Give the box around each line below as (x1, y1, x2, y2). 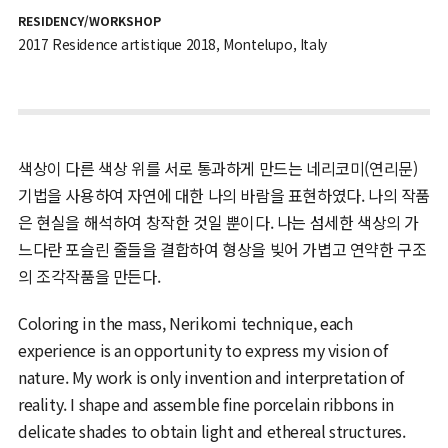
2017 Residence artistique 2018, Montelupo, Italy (17, 33, 327, 54)
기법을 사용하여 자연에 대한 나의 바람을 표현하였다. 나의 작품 (17, 182, 430, 207)
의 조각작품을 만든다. (17, 263, 161, 288)
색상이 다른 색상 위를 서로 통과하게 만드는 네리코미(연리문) (17, 155, 418, 180)
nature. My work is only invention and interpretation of (17, 364, 404, 389)
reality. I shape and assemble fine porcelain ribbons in (17, 391, 394, 416)
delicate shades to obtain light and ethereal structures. (17, 418, 406, 443)
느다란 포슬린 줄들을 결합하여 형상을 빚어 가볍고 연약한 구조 (17, 236, 427, 261)
